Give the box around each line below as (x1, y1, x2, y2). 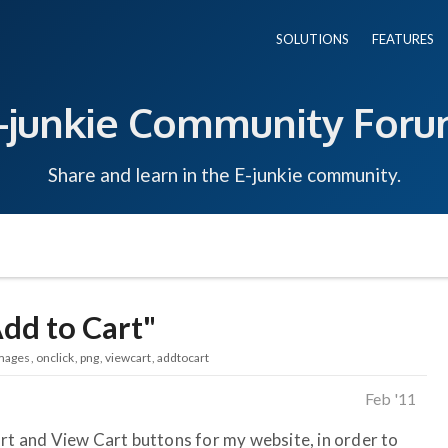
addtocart (157, 349, 209, 365)
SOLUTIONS (276, 31, 349, 47)
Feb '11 (365, 388, 416, 408)
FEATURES (372, 31, 434, 47)
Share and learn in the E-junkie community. (47, 162, 401, 186)
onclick (36, 349, 74, 365)
